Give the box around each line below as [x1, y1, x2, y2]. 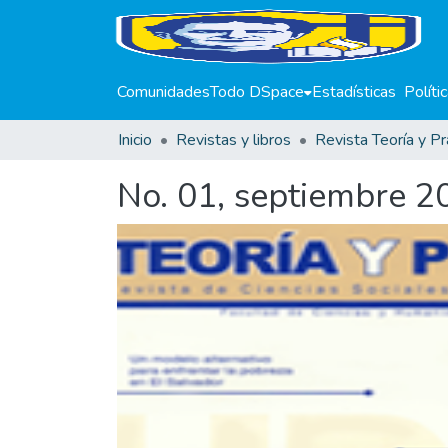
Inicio [118, 129, 152, 151]
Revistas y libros [176, 129, 291, 151]
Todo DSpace [210, 81, 304, 103]
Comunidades [117, 81, 210, 103]
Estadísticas [312, 81, 396, 103]
